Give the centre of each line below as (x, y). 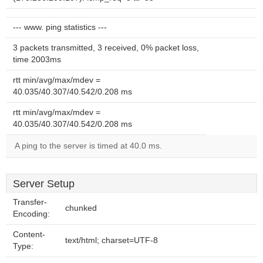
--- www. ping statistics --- (60, 27)
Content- (29, 235)
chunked (81, 208)
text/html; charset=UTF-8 (112, 240)
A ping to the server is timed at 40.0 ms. (88, 146)
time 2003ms (37, 60)
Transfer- (30, 202)
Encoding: (31, 214)
